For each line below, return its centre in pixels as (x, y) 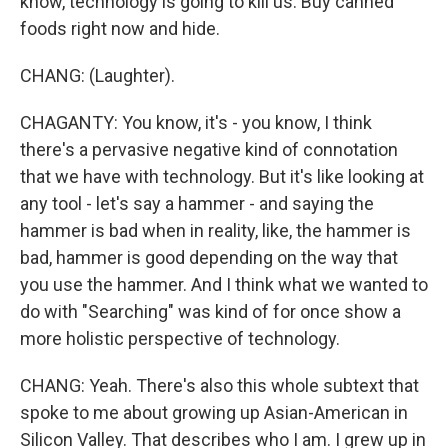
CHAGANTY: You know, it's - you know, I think (196, 122)
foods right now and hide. (120, 28)
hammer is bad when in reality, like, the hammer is (215, 230)
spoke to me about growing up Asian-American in (214, 412)
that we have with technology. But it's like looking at (222, 176)
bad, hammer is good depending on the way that (209, 257)
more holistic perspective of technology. (180, 338)
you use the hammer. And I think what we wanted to (224, 284)
